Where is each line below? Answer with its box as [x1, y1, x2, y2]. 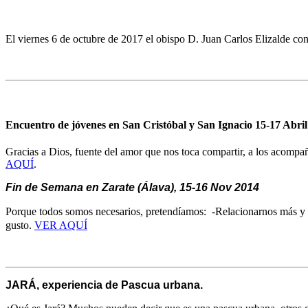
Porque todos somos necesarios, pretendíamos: [5, 206, 206, 218]
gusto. [5, 219, 34, 232]
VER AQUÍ [34, 219, 87, 232]
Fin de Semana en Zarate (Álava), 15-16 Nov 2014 [5, 181, 259, 194]
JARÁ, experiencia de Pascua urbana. [5, 279, 203, 291]
